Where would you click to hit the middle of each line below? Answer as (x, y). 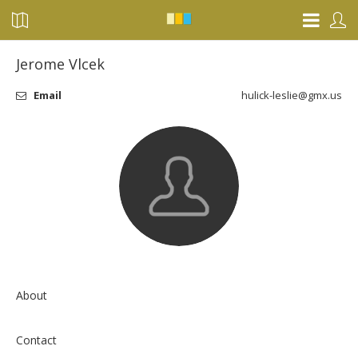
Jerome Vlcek (60, 64)
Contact (36, 340)
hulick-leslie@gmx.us (291, 95)
